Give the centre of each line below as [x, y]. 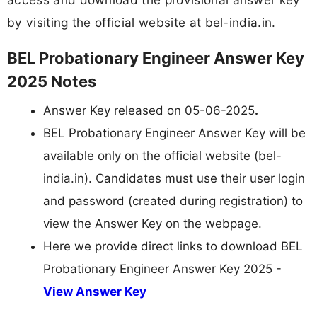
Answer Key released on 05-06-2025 [149, 110]
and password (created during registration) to [173, 201]
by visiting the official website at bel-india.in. [142, 23]
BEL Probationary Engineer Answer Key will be [174, 133]
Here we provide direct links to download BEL [173, 246]
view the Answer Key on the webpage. [152, 223]
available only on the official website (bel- [162, 155]
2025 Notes [52, 81]
